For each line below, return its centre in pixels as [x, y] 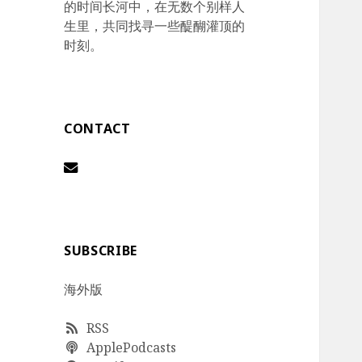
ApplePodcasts [128, 348]
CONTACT [97, 129]
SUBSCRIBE [101, 251]
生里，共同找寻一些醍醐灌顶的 [155, 26]
